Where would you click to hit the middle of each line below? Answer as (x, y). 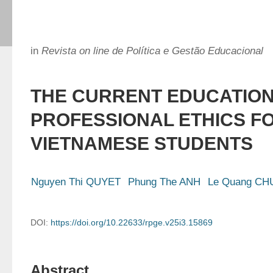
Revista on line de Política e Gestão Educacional (152, 51)
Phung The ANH (164, 182)
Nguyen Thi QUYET (76, 182)
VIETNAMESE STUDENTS (142, 144)
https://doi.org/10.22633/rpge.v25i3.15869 (132, 222)
